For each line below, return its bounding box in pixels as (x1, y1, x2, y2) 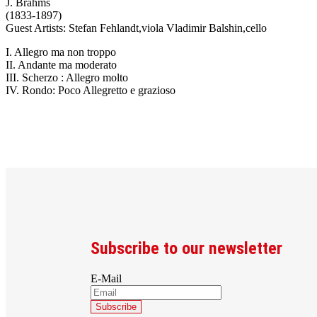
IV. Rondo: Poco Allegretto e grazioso (6, 84, 175, 96)
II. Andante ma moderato (6, 59, 117, 71)
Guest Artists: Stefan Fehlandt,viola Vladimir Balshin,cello (6, 22, 267, 34)
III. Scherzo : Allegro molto (6, 71, 128, 83)
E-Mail (91, 272, 122, 284)
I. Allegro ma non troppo (6, 46, 116, 58)
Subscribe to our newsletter (91, 238, 282, 258)
